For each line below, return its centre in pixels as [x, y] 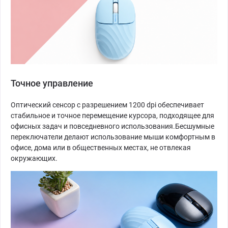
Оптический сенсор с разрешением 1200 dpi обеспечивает [107, 105]
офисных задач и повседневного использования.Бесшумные [112, 126]
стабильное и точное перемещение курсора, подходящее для [112, 116]
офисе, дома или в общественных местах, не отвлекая [101, 148]
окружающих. [34, 159]
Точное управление [52, 83]
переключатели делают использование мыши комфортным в [113, 137]
